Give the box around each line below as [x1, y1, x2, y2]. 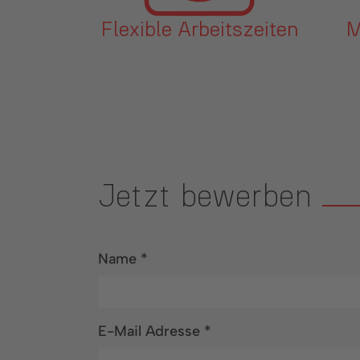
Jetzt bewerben [98, 182, 322, 213]
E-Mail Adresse [98, 322, 204, 340]
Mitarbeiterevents [118, 19, 281, 40]
